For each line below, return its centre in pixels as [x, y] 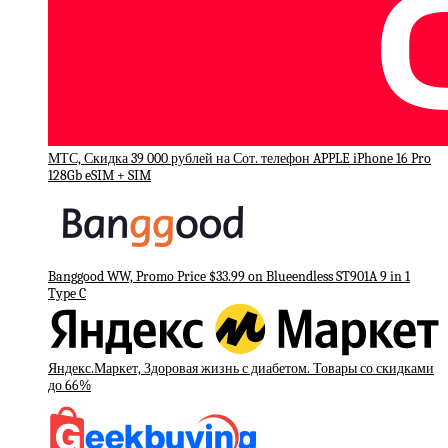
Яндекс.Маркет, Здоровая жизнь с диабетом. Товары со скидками [241, 368]
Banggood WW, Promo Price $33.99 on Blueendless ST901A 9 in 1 [229, 277]
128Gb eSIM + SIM [99, 176]
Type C [67, 294]
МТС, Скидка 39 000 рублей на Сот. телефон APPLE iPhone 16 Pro [239, 159]
